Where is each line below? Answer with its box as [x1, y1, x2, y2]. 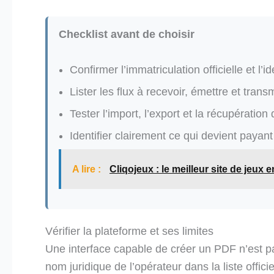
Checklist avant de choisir [59, 28, 194, 41]
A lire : [72, 163, 103, 174]
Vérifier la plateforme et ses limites [45, 224, 213, 237]
